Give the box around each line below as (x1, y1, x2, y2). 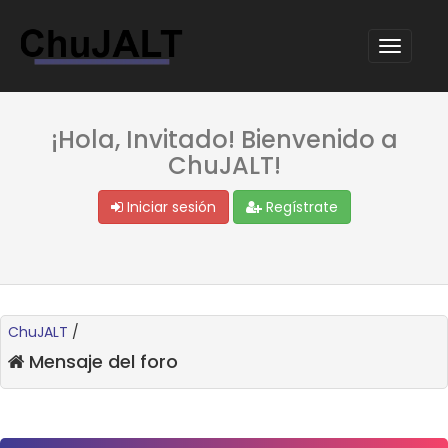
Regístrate (261, 197, 338, 218)
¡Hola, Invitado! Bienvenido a (50, 123, 398, 156)
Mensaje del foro (24, 349, 178, 375)
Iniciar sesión (122, 197, 216, 218)
